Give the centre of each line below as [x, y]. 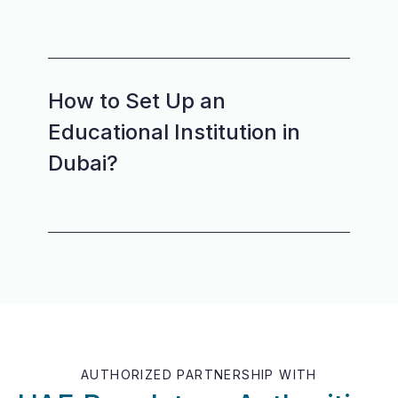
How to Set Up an [137, 101]
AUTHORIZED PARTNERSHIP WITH [199, 374]
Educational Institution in [174, 132]
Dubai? [83, 163]
